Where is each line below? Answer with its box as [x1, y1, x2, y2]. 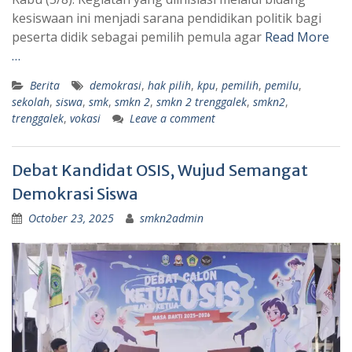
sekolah [12, 94, 49, 110]
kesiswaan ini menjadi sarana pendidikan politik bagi [12, 9, 321, 27]
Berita [30, 78, 60, 93]
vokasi [70, 111, 101, 126]
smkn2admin [140, 211, 203, 226]
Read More [265, 28, 329, 46]
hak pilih [148, 78, 191, 93]
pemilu [265, 78, 299, 93]
